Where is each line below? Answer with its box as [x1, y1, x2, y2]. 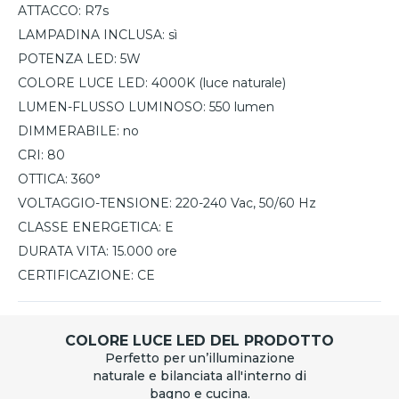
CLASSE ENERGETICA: [18, 219, 161, 236]
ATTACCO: [18, 3, 81, 20]
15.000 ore [112, 243, 177, 260]
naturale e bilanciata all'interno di [93, 368, 306, 385]
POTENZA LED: [18, 51, 117, 68]
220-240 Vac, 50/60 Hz [175, 195, 316, 212]
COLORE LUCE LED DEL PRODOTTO [65, 332, 334, 350]
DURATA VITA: [18, 243, 109, 260]
